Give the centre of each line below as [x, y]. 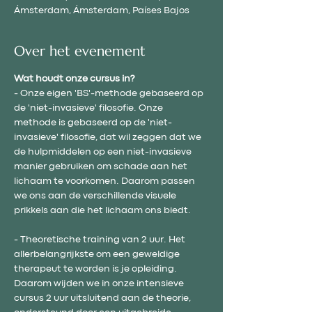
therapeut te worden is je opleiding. [96, 268]
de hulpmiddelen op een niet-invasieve [104, 151]
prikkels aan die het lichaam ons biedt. [102, 210]
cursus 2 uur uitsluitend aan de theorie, [103, 298]
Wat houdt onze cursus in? [74, 78]
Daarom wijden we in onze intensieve [100, 283]
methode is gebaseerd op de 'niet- [93, 122]
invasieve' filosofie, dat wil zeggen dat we [109, 137]
